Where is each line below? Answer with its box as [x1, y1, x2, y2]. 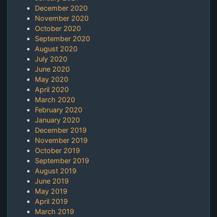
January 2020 [35, 116, 80, 124]
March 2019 [35, 207, 74, 216]
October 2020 [35, 24, 81, 33]
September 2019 [35, 156, 89, 165]
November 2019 [35, 136, 88, 145]
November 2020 [35, 14, 89, 23]
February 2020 [35, 106, 82, 114]
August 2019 [35, 167, 77, 175]
